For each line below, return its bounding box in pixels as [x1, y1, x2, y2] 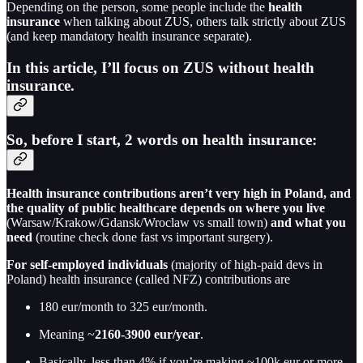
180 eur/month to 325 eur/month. [39, 300, 207, 314]
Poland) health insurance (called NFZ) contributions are [6, 272, 290, 287]
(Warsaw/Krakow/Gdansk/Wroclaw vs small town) [6, 216, 271, 230]
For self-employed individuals [6, 258, 168, 272]
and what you [271, 216, 346, 230]
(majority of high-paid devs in [168, 258, 322, 272]
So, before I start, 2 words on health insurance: [6, 131, 317, 149]
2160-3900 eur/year [95, 327, 200, 342]
